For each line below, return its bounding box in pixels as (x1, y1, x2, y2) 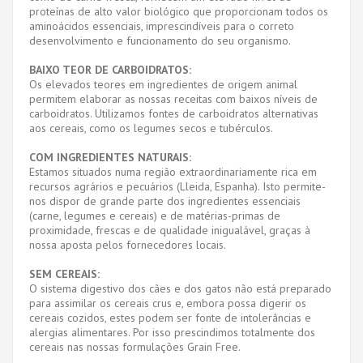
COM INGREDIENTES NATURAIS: (29, 149, 191, 164)
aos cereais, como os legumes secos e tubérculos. (29, 120, 273, 135)
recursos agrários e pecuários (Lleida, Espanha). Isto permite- (29, 178, 326, 194)
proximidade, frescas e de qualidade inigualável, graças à (29, 222, 310, 237)
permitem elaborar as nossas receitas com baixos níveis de (29, 91, 318, 106)
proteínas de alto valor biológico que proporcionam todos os (29, 3, 328, 19)
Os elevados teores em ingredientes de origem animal (29, 76, 297, 92)
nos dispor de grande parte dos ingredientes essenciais (29, 193, 301, 208)
